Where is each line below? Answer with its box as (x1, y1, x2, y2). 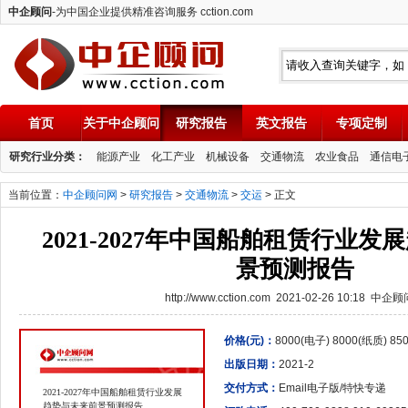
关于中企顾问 (83, 116, 159, 130)
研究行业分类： (9, 150, 86, 163)
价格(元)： (224, 334, 275, 347)
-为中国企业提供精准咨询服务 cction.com (52, 5, 253, 18)
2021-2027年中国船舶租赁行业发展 (43, 387, 182, 397)
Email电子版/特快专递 (279, 382, 386, 394)
